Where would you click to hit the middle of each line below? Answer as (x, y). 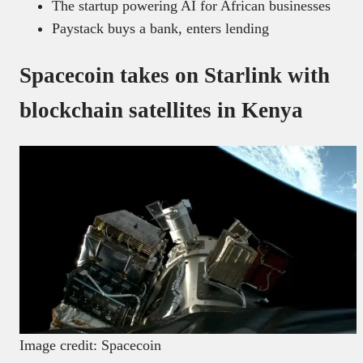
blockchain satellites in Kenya (161, 110)
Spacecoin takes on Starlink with (175, 75)
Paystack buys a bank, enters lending (160, 29)
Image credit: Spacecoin (90, 345)
